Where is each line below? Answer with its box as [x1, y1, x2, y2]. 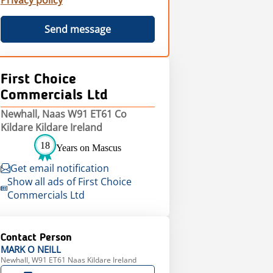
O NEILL [27, 243, 61, 256]
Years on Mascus [55, 142, 121, 153]
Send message [44, 23, 111, 37]
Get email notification [10, 161, 109, 175]
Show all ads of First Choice [7, 175, 132, 189]
